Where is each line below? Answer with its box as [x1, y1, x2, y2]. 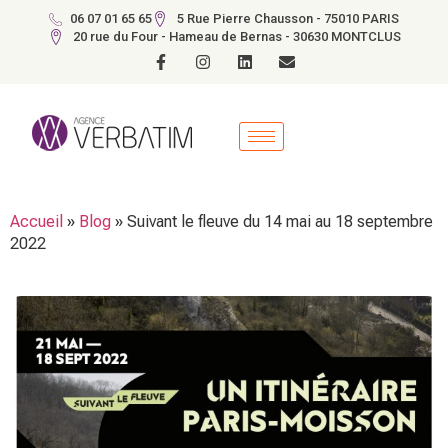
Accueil [10, 212, 63, 232]
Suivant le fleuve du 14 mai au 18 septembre [127, 212, 433, 232]
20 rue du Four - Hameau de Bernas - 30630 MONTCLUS [72, 29, 401, 44]
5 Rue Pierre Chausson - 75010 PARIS [177, 11, 400, 26]
